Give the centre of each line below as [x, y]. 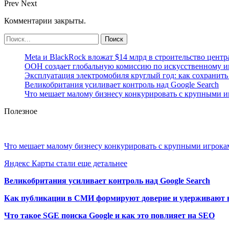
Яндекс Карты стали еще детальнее [66, 163]
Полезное [21, 111]
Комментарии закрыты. [45, 20]
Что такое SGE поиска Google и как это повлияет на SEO [109, 215]
